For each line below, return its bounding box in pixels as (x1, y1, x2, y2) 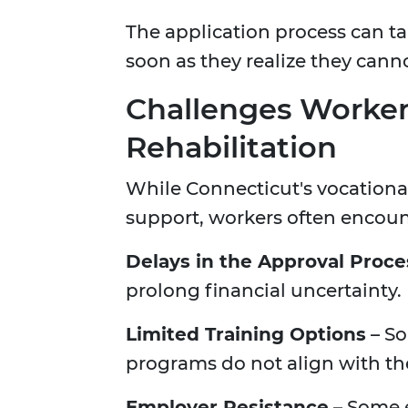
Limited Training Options (126, 323, 366, 346)
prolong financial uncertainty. (126, 280, 402, 302)
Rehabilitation (126, 129, 337, 166)
